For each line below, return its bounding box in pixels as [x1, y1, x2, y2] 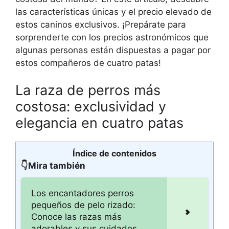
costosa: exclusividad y [15, 98, 166, 115]
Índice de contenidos [73, 148, 156, 158]
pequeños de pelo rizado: [31, 200, 135, 210]
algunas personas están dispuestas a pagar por [15, 44, 211, 55]
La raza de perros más [15, 82, 161, 99]
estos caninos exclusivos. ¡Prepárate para [15, 19, 186, 30]
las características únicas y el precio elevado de [15, 6, 212, 17]
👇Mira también [21, 161, 85, 171]
